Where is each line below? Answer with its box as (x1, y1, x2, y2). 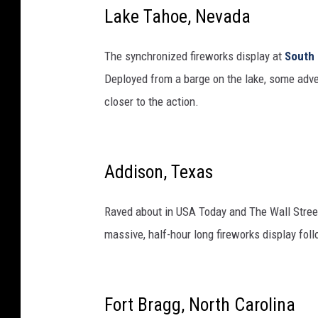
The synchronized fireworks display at (104, 49, 285, 64)
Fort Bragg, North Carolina (104, 294, 295, 316)
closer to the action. (104, 94, 199, 109)
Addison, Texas (104, 161, 213, 183)
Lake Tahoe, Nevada (104, 6, 251, 28)
